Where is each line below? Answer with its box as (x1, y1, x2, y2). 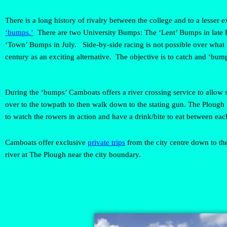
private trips (88, 138, 125, 146)
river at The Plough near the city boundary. (5, 150, 141, 159)
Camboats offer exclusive (5, 138, 88, 146)
